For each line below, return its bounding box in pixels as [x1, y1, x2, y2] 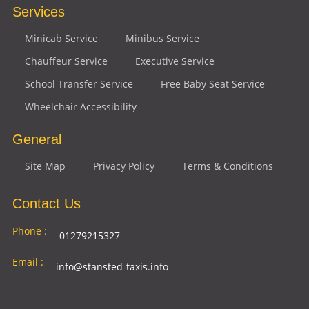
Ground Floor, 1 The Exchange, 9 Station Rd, [62, 290, 263, 304]
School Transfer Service [24, 77, 133, 90]
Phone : [12, 223, 47, 237]
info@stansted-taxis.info [55, 259, 168, 273]
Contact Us [12, 195, 81, 211]
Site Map [24, 159, 66, 172]
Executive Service [134, 54, 215, 68]
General [12, 131, 61, 147]
